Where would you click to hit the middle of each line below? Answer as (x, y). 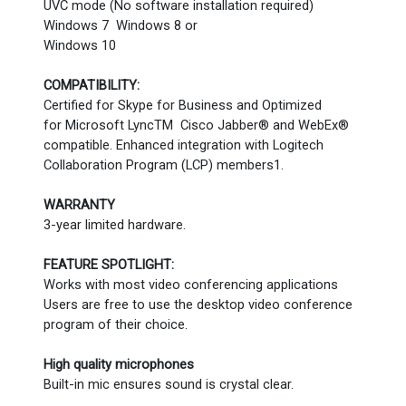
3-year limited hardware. (115, 225)
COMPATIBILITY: (92, 85)
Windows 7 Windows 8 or (121, 25)
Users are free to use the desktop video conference (198, 304)
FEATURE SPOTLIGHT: (109, 265)
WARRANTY (79, 205)
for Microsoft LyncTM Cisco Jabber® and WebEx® (196, 125)
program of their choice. (116, 324)
